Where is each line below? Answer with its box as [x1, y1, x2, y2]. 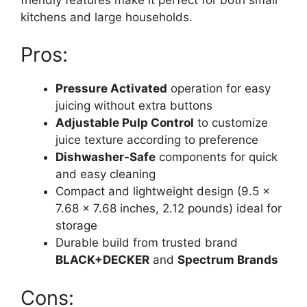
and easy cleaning [56, 167, 156, 182]
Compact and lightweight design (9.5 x [56, 184, 270, 199]
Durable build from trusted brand [56, 236, 238, 250]
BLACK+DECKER [56, 253, 149, 267]
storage [56, 219, 97, 233]
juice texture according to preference [56, 133, 258, 147]
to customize [194, 116, 268, 130]
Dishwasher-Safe [56, 150, 156, 164]
